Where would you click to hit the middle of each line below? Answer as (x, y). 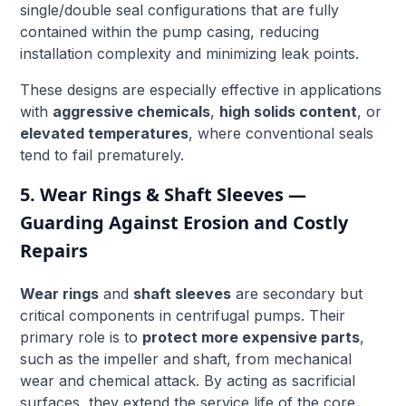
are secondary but (297, 293)
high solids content (289, 111)
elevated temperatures (105, 133)
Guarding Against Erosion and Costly (184, 222)
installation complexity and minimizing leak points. (190, 53)
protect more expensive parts (251, 337)
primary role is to (82, 337)
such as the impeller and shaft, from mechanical (186, 358)
